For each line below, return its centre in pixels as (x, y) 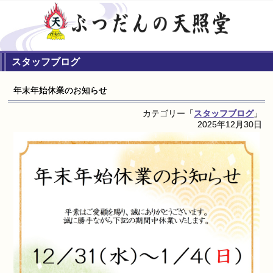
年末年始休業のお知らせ (60, 90)
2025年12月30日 (230, 124)
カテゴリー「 (168, 113)
